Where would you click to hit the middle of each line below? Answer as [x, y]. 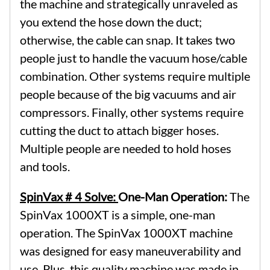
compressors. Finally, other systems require [132, 112]
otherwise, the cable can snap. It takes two [127, 39]
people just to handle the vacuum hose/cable [133, 58]
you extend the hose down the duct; [111, 21]
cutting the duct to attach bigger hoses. [119, 130]
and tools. [45, 166]
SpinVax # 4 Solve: [69, 196]
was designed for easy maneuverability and [130, 250]
